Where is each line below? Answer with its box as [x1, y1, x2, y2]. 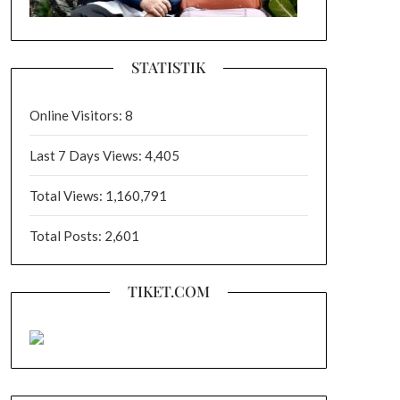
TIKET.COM [127, 281, 210, 301]
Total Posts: [29, 228, 104, 244]
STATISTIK [131, 57, 206, 77]
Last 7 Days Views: [29, 147, 145, 163]
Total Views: [29, 187, 105, 204]
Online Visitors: [29, 107, 125, 123]
